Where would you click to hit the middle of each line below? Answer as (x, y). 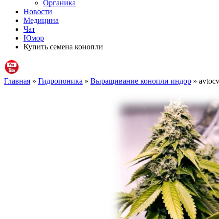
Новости (38, 11)
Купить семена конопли (63, 46)
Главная (17, 81)
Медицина (41, 20)
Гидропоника (60, 81)
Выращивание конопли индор (141, 81)
